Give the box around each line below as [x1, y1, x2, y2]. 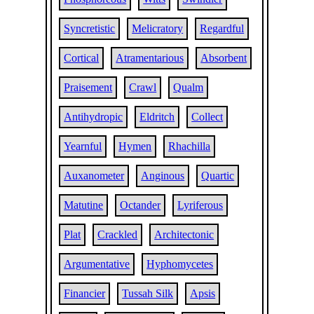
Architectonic [154, 228, 214, 240]
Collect [191, 111, 224, 123]
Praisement [64, 81, 113, 93]
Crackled [97, 228, 138, 240]
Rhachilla [168, 140, 211, 152]
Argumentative [64, 258, 130, 270]
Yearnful [64, 140, 102, 152]
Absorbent [200, 52, 247, 64]
